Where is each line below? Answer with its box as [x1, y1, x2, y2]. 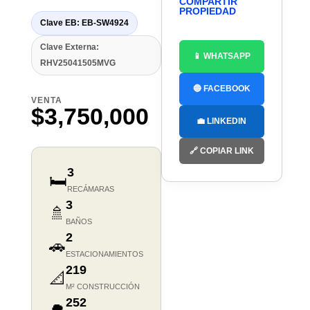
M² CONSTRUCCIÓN [65, 282, 140, 291]
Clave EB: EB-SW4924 [39, 18, 129, 28]
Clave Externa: [39, 42, 99, 53]
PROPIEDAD [179, 6, 236, 17]
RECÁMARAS [66, 185, 114, 194]
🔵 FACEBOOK [192, 84, 250, 94]
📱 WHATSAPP [192, 51, 250, 62]
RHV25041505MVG [39, 58, 116, 69]
